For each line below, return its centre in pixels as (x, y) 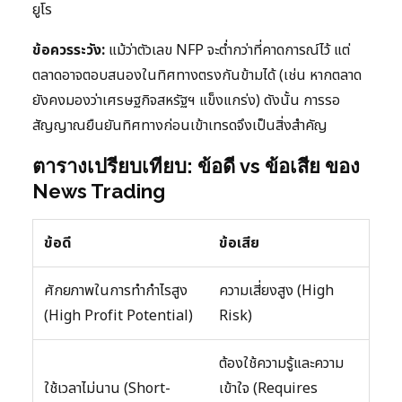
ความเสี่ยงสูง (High (276, 290)
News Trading (99, 191)
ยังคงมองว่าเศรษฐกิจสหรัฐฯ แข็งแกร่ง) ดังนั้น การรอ (186, 100)
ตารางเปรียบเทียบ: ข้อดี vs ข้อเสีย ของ (196, 166)
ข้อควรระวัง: (69, 50)
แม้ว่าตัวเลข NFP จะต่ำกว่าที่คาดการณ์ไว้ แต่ (227, 50)
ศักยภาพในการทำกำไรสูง (116, 290)
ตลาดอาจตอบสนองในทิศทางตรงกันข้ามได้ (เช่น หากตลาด (197, 75)
